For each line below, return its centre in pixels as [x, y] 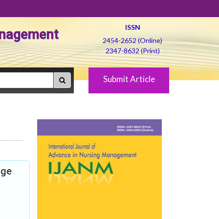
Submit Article [129, 79]
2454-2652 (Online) [132, 40]
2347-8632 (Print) [132, 51]
